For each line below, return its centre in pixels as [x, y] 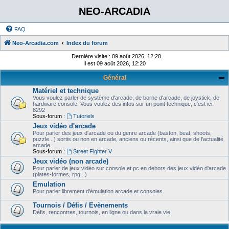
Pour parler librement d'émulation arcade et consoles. [98, 191]
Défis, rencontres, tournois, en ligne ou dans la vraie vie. [102, 212]
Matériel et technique [66, 91]
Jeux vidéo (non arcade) [71, 161]
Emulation [49, 184]
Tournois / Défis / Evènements [80, 205]
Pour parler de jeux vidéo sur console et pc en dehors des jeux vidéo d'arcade [129, 168]
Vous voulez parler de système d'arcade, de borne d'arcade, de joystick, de [126, 98]
